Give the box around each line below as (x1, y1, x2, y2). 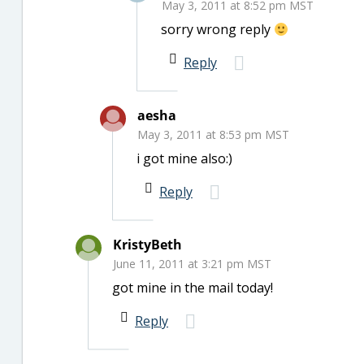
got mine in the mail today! (112, 279, 273, 297)
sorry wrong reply (161, 20, 274, 38)
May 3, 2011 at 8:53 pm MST (137, 127, 289, 142)
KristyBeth (113, 236, 182, 253)
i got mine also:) (136, 149, 232, 167)
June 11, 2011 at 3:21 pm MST (113, 256, 271, 271)
